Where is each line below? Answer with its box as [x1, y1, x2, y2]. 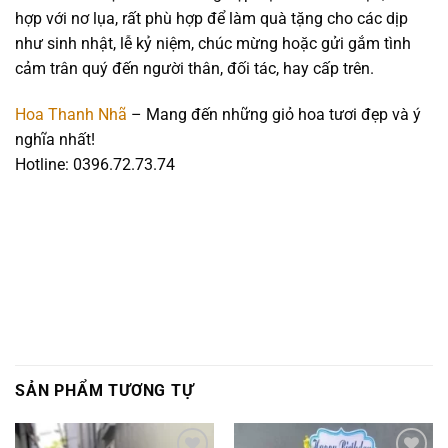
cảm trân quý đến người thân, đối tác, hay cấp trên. [15, 59, 374, 79]
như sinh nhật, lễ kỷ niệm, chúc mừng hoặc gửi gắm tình [15, 34, 411, 54]
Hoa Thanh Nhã [15, 105, 127, 125]
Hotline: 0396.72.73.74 [15, 155, 175, 175]
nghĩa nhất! [15, 130, 95, 150]
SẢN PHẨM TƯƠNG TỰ [15, 381, 194, 401]
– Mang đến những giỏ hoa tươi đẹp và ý [127, 105, 421, 125]
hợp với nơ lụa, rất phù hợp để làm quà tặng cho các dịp [15, 9, 408, 29]
